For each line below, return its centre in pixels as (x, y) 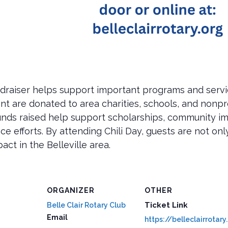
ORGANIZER (71, 190)
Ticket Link (166, 205)
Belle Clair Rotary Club (86, 205)
